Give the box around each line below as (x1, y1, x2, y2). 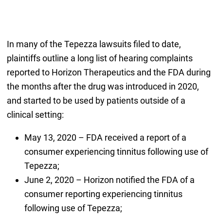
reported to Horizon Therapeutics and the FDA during (6, 67, 211, 78)
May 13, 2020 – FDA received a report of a (24, 132, 186, 143)
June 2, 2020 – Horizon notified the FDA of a (24, 175, 195, 185)
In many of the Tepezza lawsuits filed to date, (6, 39, 181, 50)
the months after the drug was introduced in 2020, (6, 81, 199, 92)
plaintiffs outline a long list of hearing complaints (6, 53, 193, 64)
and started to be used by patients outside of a (6, 95, 185, 106)
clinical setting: (6, 109, 64, 120)
